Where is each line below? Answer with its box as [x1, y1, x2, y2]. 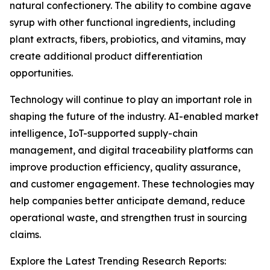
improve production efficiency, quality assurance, [10, 161, 240, 174]
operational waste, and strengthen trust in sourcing [10, 212, 247, 224]
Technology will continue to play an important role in [10, 93, 252, 106]
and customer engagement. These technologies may [10, 178, 254, 190]
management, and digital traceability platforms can [10, 144, 253, 157]
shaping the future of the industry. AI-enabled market [10, 110, 259, 123]
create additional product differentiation [10, 50, 202, 63]
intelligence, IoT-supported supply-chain [10, 127, 198, 140]
